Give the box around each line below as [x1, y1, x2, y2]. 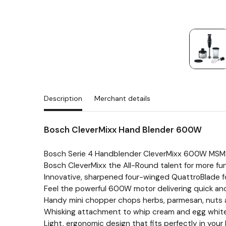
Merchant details [94, 94, 150, 103]
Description [44, 94, 82, 103]
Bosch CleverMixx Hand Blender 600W [44, 124, 202, 135]
